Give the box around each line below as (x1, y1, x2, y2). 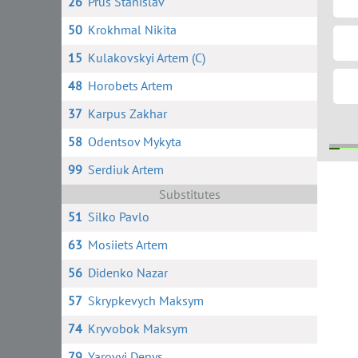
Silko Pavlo (87, 209, 149, 225)
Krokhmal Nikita (87, 22, 177, 38)
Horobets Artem (87, 78, 173, 93)
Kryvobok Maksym (87, 320, 188, 336)
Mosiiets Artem (87, 237, 168, 253)
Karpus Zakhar (87, 105, 167, 121)
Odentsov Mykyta (87, 133, 181, 149)
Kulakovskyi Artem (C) (87, 50, 205, 66)
